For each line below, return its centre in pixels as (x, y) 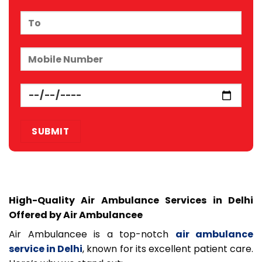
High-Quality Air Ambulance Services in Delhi (131, 200)
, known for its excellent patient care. (168, 249)
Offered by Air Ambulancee (76, 215)
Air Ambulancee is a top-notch (92, 234)
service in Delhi (46, 249)
